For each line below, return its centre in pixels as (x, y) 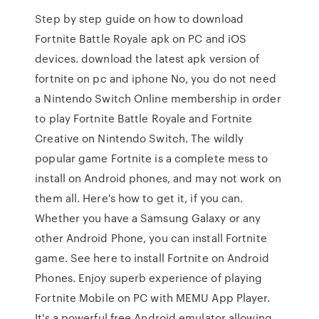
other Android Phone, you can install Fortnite (151, 238)
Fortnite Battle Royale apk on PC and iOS (141, 38)
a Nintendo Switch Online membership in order (158, 98)
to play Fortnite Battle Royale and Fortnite (144, 118)
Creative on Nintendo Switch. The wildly (140, 138)
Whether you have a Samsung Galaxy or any (148, 218)
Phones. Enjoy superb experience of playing (149, 278)
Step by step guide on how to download (139, 19)
